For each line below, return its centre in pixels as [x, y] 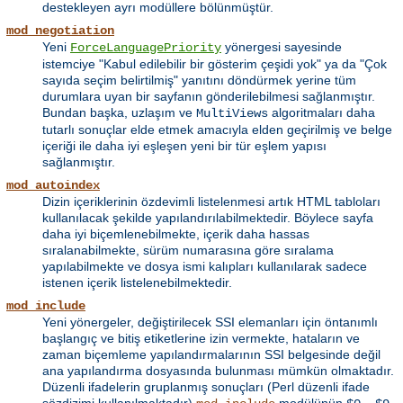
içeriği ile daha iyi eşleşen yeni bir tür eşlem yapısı [184, 146]
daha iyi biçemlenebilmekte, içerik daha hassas [176, 234]
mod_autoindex [53, 186]
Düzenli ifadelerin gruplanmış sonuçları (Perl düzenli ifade [206, 387]
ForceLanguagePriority [146, 48]
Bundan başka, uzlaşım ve [119, 113]
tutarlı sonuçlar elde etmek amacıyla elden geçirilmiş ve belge [217, 130]
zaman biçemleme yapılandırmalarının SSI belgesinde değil [211, 355]
